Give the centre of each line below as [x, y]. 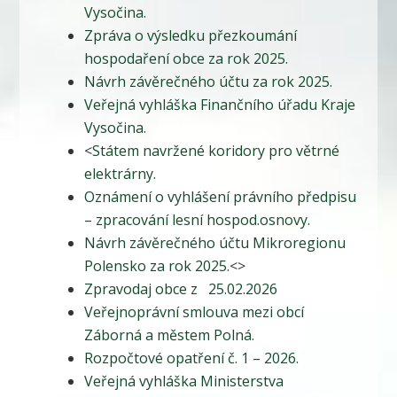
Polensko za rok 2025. [156, 266]
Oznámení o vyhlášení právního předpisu [220, 197]
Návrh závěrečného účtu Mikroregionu [214, 243]
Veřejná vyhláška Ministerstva [183, 381]
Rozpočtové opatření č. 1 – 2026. [191, 358]
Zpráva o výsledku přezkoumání [190, 36]
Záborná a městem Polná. [169, 335]
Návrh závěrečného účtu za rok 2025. [208, 82]
